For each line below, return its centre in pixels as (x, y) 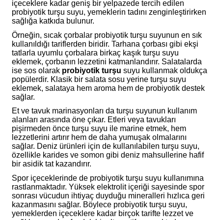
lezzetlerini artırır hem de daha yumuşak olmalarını (99, 137)
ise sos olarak (37, 70)
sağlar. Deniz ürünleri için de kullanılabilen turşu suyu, (106, 146)
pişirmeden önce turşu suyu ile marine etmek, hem (99, 129)
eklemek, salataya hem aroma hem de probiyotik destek (108, 88)
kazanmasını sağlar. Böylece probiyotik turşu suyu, (99, 204)
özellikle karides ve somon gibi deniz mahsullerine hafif (108, 155)
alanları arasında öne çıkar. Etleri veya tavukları (94, 120)
